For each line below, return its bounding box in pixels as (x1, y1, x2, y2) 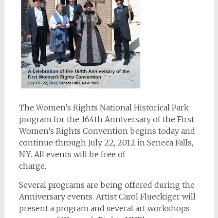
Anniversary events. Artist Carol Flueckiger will (18, 192, 196, 201)
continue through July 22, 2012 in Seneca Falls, (18, 138, 193, 147)
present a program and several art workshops (18, 203, 190, 213)
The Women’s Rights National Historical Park (18, 103, 189, 112)
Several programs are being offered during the (18, 180, 195, 190)
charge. (18, 161, 46, 171)
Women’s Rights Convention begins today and (18, 126, 195, 136)
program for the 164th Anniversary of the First (18, 114, 194, 124)
